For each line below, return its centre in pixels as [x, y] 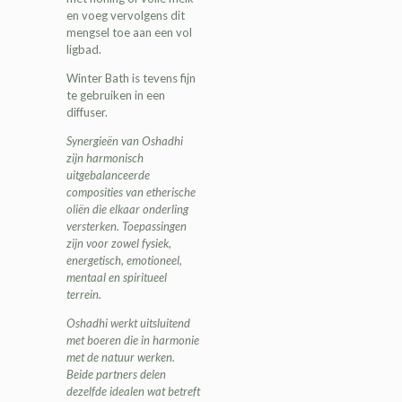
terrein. [84, 295]
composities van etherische [131, 192]
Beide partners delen [116, 375]
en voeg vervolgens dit [126, 16]
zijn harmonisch [105, 158]
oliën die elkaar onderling [127, 210]
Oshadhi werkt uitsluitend [128, 323]
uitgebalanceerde [108, 175]
